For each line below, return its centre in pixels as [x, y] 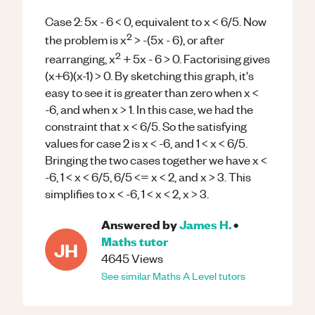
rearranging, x [80, 58]
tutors [231, 275]
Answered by [139, 224]
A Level [200, 275]
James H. [205, 224]
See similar [127, 275]
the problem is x [86, 40]
